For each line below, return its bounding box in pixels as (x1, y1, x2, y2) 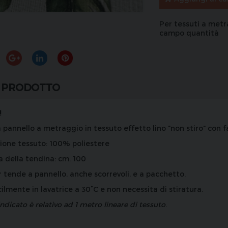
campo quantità (159, 28, 219, 37)
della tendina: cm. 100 (3, 154, 87, 163)
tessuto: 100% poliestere (16, 139, 110, 148)
